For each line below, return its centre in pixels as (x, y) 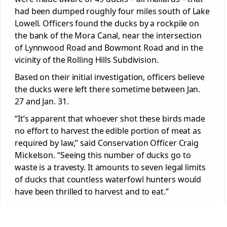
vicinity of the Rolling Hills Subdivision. (87, 60)
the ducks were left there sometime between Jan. (108, 89)
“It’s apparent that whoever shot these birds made (110, 119)
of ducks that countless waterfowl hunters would (108, 180)
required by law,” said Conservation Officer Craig (107, 143)
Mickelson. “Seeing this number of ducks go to (103, 155)
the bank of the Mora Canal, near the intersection (108, 36)
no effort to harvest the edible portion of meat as (108, 131)
